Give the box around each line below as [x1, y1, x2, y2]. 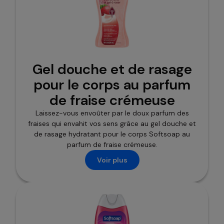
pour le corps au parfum [33, 75, 190, 94]
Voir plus [96, 155, 127, 164]
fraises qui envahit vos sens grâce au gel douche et [28, 119, 196, 128]
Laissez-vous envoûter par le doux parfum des [35, 108, 189, 118]
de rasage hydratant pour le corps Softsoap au [34, 129, 190, 139]
